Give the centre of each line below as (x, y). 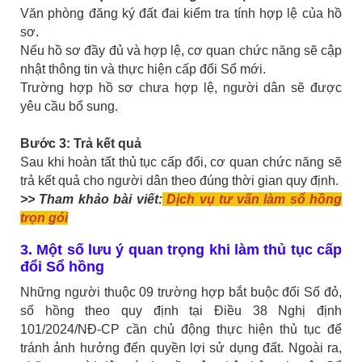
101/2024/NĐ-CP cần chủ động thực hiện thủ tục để (181, 330)
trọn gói (44, 218)
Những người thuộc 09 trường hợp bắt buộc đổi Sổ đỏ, (181, 293)
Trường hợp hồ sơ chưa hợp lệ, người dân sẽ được (181, 88)
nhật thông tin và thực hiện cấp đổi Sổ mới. (143, 69)
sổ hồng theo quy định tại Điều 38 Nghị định (181, 311)
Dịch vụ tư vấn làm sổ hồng (255, 200)
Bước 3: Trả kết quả (81, 144)
